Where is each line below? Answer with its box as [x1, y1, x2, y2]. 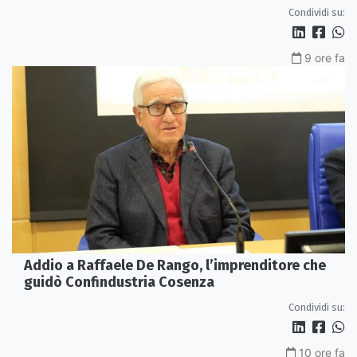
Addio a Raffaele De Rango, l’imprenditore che [24, 257, 326, 275]
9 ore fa [304, 50, 345, 65]
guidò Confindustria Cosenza [24, 273, 214, 292]
